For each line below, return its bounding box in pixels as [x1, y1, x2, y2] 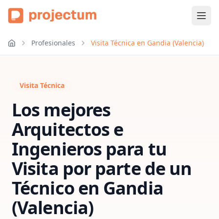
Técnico [12, 176, 74, 200]
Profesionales [31, 38, 75, 47]
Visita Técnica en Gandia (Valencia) [91, 38, 204, 47]
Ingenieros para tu [12, 137, 167, 161]
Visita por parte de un [12, 156, 192, 180]
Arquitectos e [12, 117, 124, 141]
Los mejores [12, 98, 111, 122]
